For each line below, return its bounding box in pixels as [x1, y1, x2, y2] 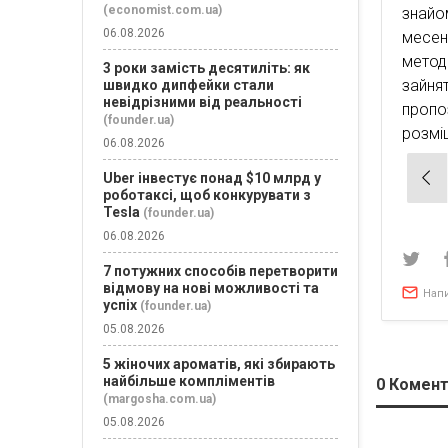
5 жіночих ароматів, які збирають [103, 356, 335, 372]
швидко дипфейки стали [103, 77, 274, 93]
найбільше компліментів [103, 373, 275, 389]
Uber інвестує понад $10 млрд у [103, 170, 321, 186]
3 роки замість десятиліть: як [103, 60, 310, 76]
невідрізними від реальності [103, 94, 302, 110]
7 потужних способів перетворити [103, 263, 338, 279]
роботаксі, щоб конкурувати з [103, 187, 311, 203]
